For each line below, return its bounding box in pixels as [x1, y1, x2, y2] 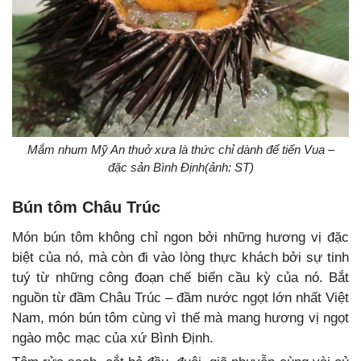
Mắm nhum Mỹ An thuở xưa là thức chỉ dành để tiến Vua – [27, 143, 334, 157]
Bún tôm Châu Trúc [12, 198, 160, 217]
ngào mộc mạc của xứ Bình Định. [12, 330, 214, 346]
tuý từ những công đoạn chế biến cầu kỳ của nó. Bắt [12, 270, 349, 286]
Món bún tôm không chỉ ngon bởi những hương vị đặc [12, 230, 349, 246]
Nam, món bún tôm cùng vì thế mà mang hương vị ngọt [12, 310, 349, 326]
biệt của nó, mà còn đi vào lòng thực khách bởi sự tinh [12, 250, 349, 266]
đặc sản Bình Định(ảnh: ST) [107, 160, 254, 175]
